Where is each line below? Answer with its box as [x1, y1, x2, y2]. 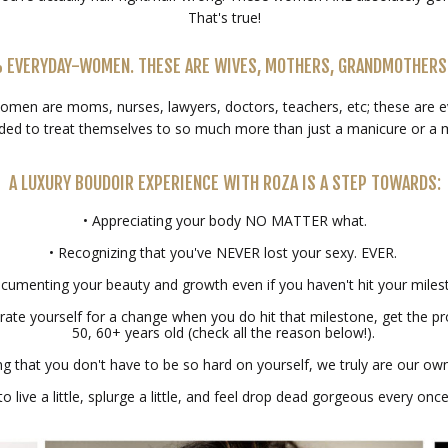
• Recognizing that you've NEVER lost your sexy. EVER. [49, 243, 401, 262]
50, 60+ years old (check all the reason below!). [71, 323, 379, 342]
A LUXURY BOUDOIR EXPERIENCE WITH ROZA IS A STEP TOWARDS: [8, 172, 441, 194]
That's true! [188, 8, 261, 27]
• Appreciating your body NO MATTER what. [83, 211, 367, 230]
